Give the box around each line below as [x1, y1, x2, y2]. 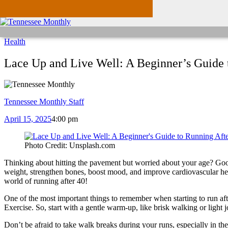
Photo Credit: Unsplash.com [24, 141, 115, 150]
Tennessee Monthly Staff [4, 97, 84, 106]
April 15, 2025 [4, 115, 51, 124]
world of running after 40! [4, 177, 88, 186]
